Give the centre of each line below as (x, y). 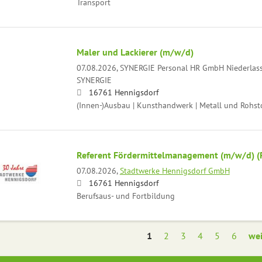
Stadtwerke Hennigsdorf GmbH (175, 170)
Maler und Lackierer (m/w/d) (135, 52)
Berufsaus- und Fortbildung (125, 195)
